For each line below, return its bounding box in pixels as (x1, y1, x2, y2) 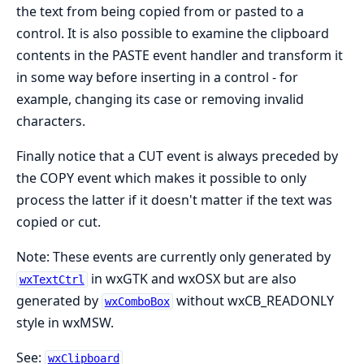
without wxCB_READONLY (172, 292, 334, 310)
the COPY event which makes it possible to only (16, 169, 306, 187)
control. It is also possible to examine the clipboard (16, 24, 329, 42)
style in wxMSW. (16, 314, 114, 331)
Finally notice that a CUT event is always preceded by (16, 147, 338, 165)
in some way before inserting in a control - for (16, 68, 298, 86)
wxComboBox (104, 295, 170, 308)
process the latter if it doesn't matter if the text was (16, 191, 332, 209)
